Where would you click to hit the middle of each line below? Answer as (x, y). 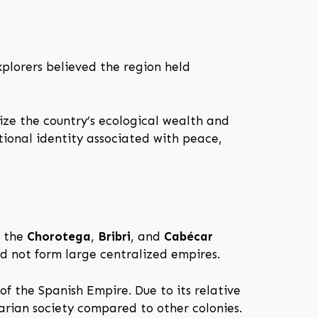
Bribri (114, 237)
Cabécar (188, 237)
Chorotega (59, 237)
